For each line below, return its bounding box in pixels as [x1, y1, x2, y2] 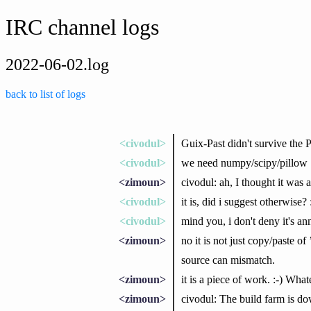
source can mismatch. [180, 253, 275, 266]
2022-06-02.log [6, 55, 109, 74]
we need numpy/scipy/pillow [180, 156, 308, 169]
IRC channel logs [6, 15, 159, 40]
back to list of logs [6, 87, 85, 100]
